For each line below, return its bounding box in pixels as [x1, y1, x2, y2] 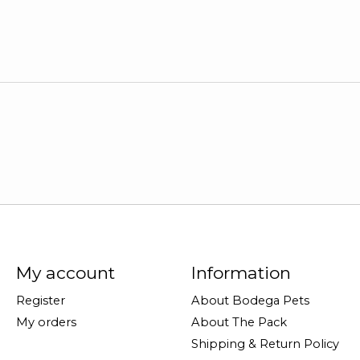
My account [15, 262, 115, 283]
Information [190, 262, 291, 283]
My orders [15, 314, 76, 329]
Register [15, 292, 65, 308]
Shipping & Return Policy [190, 337, 339, 352]
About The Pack [190, 314, 287, 329]
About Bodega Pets [190, 292, 309, 308]
